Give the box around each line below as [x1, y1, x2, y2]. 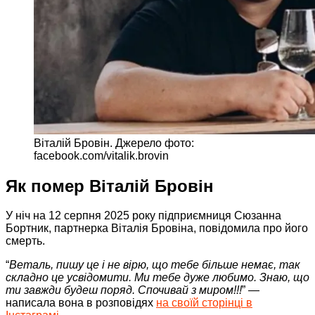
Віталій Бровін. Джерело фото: [34, 136, 194, 149]
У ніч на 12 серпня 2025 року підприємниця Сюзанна [6, 210, 281, 222]
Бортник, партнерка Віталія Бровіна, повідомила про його [6, 222, 308, 235]
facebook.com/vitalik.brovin [34, 149, 169, 162]
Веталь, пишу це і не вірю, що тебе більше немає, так [9, 259, 300, 271]
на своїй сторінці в [156, 297, 252, 309]
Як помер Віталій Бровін [6, 176, 214, 195]
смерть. [6, 235, 45, 247]
